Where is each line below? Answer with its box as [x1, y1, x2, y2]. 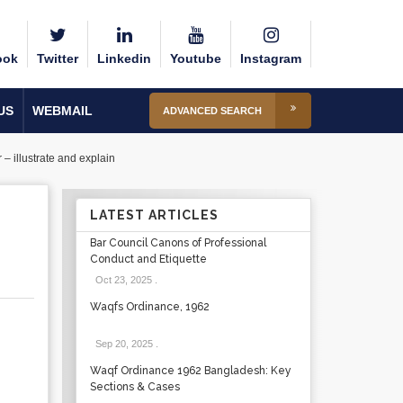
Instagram [240, 51, 301, 66]
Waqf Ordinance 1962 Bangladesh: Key [89, 364, 291, 377]
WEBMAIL [32, 103, 93, 118]
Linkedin [97, 51, 151, 66]
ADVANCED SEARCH [163, 105, 262, 116]
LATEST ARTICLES [89, 208, 219, 222]
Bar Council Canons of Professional [89, 237, 266, 249]
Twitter [37, 51, 78, 66]
